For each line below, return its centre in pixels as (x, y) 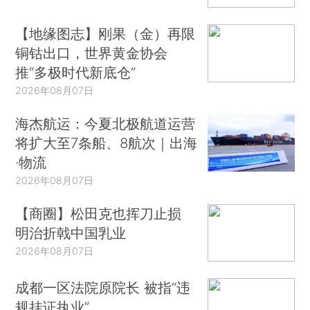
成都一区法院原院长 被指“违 (103, 288)
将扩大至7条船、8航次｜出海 (107, 143)
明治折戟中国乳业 (71, 232)
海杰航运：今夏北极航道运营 (106, 123)
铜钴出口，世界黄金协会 (92, 53)
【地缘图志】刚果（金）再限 (106, 33)
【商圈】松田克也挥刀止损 (99, 213)
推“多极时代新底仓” (76, 72)
